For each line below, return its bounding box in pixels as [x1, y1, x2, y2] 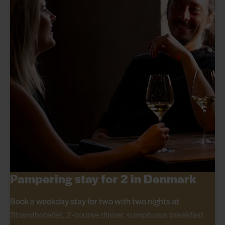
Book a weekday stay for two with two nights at [10, 195, 179, 207]
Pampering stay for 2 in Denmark [10, 170, 196, 187]
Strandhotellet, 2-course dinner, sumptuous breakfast [10, 208, 204, 221]
